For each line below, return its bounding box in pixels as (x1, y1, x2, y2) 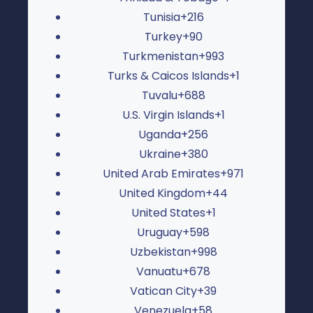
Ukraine (138, 145, 181, 162)
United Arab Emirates (103, 165, 220, 182)
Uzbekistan (129, 243, 191, 260)
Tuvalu (141, 87, 177, 103)
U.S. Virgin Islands (122, 106, 214, 123)
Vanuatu (136, 263, 182, 279)
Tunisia (143, 8, 180, 25)
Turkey (144, 28, 182, 45)
